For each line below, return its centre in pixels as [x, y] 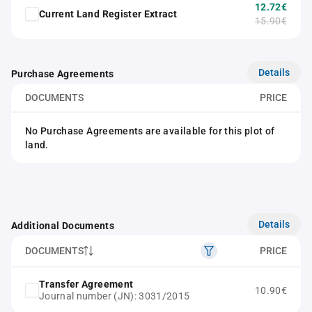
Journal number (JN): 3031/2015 [115, 296]
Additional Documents [63, 226]
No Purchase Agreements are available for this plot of [150, 131]
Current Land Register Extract [108, 14]
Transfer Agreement [86, 284]
